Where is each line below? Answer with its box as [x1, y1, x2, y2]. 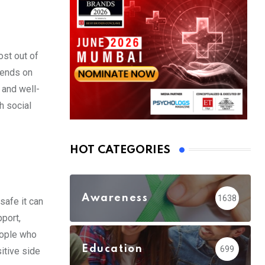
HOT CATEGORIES [70, 144, 170, 156]
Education [82, 243, 143, 254]
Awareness [82, 192, 148, 203]
